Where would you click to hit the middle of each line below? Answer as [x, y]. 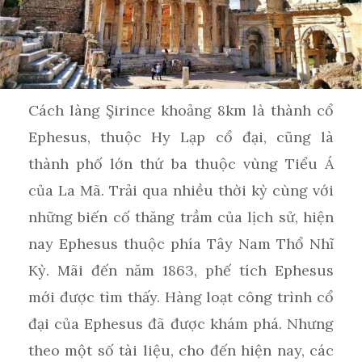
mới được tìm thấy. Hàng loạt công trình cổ [181, 297]
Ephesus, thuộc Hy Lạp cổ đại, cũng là [181, 137]
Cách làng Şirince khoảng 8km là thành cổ [181, 110]
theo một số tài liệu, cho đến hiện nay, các [181, 350]
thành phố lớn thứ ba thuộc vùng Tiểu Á [181, 163]
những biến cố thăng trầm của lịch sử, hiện [181, 217]
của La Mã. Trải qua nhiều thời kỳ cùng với [181, 190]
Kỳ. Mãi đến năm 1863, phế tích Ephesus [181, 270]
